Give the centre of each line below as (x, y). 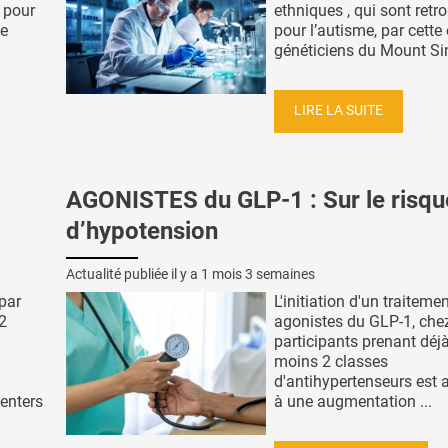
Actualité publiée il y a (133, 274)
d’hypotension (142, 231)
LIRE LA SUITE (338, 111)
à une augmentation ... (353, 402)
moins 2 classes (331, 362)
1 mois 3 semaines (258, 274)
